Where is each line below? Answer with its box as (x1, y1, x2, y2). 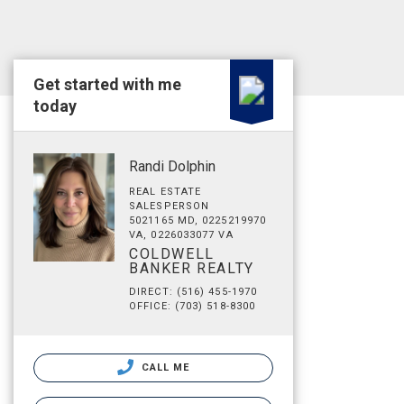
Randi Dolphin (129, 158, 216, 175)
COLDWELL (129, 245, 215, 262)
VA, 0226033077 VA (129, 229, 234, 241)
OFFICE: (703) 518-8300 (129, 300, 256, 312)
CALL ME (137, 362, 190, 373)
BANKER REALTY (129, 260, 254, 277)
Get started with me (33, 75, 181, 94)
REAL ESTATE (129, 186, 202, 197)
